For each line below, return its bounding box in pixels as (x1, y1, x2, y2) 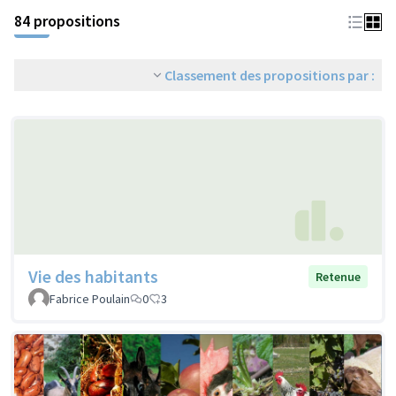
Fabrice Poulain (49, 291, 130, 308)
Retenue (316, 269, 361, 286)
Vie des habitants (28, 265, 158, 288)
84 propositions (14, 11, 120, 31)
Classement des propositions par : (164, 66, 375, 84)
